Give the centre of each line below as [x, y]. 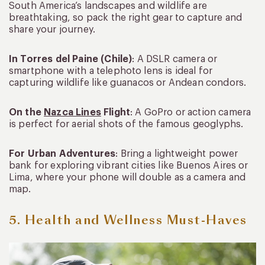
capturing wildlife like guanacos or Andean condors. [128, 83]
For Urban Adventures [62, 153]
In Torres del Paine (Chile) [71, 59]
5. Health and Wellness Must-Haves [128, 220]
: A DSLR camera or [175, 59]
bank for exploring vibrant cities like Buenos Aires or [129, 165]
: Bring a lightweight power [177, 153]
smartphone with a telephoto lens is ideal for [111, 71]
